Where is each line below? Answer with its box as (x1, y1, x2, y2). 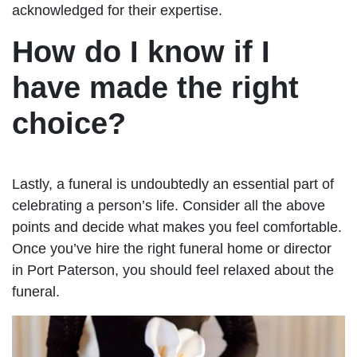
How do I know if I (12, 34, 270, 69)
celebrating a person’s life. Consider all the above (12, 197, 325, 214)
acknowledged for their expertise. (12, 2, 222, 18)
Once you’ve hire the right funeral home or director (12, 240, 331, 257)
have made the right (12, 70, 299, 104)
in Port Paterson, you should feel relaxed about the (12, 261, 334, 278)
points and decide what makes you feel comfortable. (12, 218, 342, 235)
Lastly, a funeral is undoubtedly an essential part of (12, 175, 334, 192)
